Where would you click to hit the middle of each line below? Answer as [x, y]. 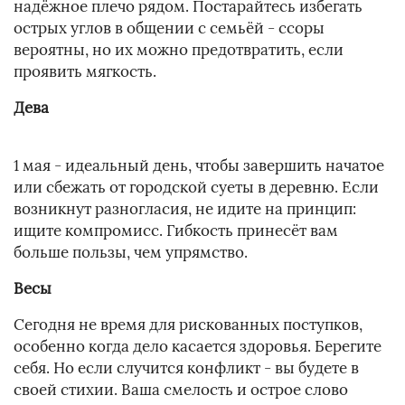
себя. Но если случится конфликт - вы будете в [186, 368]
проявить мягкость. [85, 72]
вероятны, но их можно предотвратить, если [179, 50]
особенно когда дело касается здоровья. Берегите [198, 347]
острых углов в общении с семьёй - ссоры [169, 28]
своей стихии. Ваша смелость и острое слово [181, 390]
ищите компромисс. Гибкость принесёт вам [176, 231]
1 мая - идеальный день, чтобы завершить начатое [199, 166]
